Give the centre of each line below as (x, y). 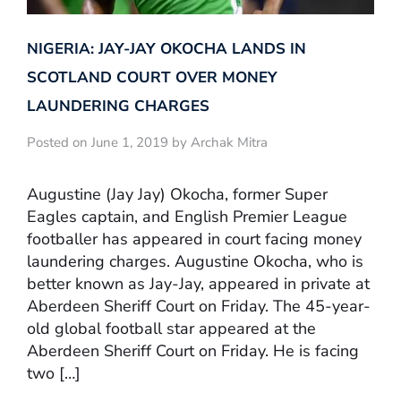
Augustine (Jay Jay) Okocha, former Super (177, 194)
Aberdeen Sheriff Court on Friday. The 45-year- (199, 306)
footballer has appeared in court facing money (194, 239)
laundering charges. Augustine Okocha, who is (195, 261)
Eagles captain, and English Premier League (187, 216)
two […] (54, 373)
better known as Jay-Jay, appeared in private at (198, 283)
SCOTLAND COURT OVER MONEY (152, 78)
